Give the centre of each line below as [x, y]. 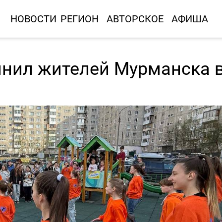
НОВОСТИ [33, 19]
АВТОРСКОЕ [135, 19]
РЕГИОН [79, 19]
